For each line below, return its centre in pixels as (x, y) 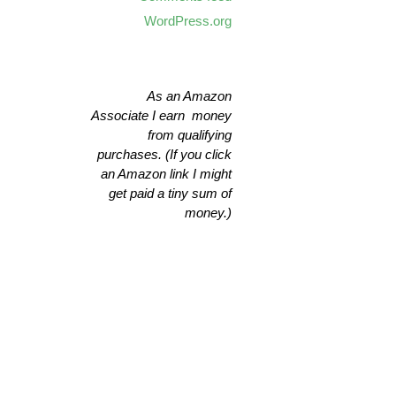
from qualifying (190, 135)
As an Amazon (189, 96)
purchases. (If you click (164, 154)
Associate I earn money (161, 115)
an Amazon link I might (166, 174)
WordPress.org (188, 21)
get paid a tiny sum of (170, 193)
